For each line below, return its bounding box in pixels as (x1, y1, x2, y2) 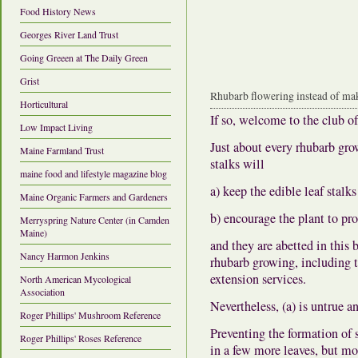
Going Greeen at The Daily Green (20, 50, 148, 64)
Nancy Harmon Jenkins (20, 249, 109, 262)
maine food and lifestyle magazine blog (20, 166, 167, 180)
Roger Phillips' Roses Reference (20, 331, 141, 344)
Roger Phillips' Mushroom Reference (20, 308, 161, 321)
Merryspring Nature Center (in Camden (20, 213, 169, 226)
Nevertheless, (210, 296, 279, 315)
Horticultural (20, 97, 68, 110)
